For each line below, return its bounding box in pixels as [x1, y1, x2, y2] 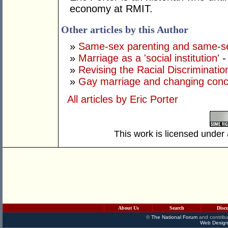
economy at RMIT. [70, 3, 153, 15]
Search [169, 205, 184, 211]
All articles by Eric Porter [67, 94, 178, 105]
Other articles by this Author [61, 24, 188, 36]
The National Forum [151, 214, 197, 220]
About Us [118, 205, 139, 211]
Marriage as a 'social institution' [78, 52, 219, 64]
